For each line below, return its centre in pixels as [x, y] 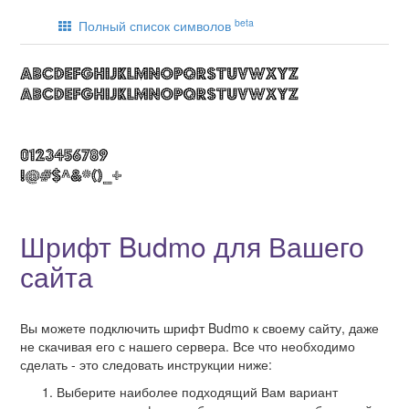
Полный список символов [153, 26]
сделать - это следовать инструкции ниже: [146, 365]
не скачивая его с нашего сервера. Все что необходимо [188, 346]
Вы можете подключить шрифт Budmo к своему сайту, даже [199, 328]
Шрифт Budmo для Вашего [192, 246]
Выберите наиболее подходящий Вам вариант [197, 392]
